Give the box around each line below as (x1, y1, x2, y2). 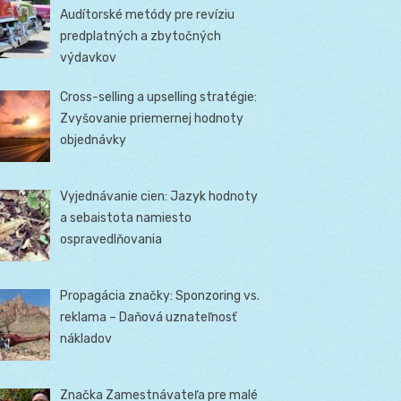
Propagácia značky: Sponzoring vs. (60, 288, 260, 303)
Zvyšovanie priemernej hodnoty (60, 110, 244, 126)
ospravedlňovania (60, 231, 163, 247)
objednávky (60, 132, 127, 148)
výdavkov (60, 49, 117, 65)
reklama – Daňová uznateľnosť (60, 310, 237, 325)
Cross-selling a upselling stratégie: (60, 89, 258, 105)
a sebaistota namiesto (60, 209, 192, 226)
